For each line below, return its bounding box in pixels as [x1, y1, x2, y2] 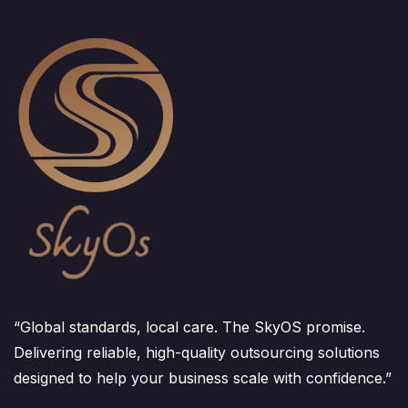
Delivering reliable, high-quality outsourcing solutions [14, 343, 380, 362]
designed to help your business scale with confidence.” [14, 369, 392, 388]
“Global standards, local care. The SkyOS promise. [14, 318, 365, 337]
